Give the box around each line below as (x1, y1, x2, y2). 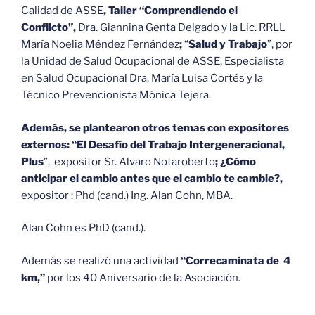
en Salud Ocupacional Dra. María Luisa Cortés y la (21, 72, 263, 85)
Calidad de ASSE (21, 4, 103, 18)
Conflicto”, (21, 21, 78, 34)
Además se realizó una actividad (21, 254, 181, 267)
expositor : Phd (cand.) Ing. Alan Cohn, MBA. (21, 188, 233, 202)
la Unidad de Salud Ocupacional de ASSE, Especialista (21, 55, 284, 68)
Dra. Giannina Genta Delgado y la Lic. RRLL (78, 21, 288, 34)
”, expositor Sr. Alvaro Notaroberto (44, 155, 215, 168)
